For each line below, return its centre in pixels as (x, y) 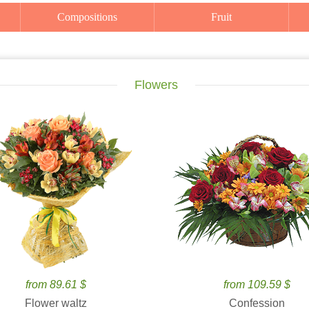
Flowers (156, 85)
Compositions (91, 17)
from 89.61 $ (56, 285)
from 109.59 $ (257, 285)
